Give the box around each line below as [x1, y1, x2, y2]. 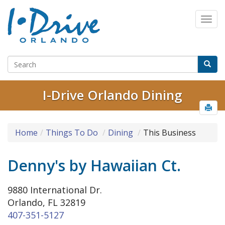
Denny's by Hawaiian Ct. [8, 155, 181, 176]
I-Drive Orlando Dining [43, 86, 182, 104]
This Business [143, 127, 196, 139]
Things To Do [46, 127, 98, 139]
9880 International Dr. [8, 184, 102, 196]
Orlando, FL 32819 [8, 196, 85, 209]
